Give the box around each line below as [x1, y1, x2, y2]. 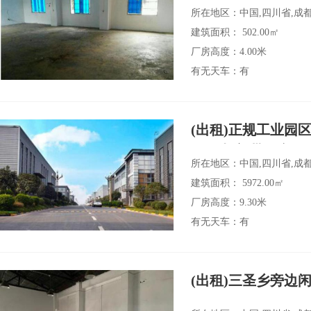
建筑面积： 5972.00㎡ [191, 178, 284, 188]
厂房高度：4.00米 [191, 47, 267, 57]
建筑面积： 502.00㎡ [191, 27, 279, 37]
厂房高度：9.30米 [191, 197, 267, 208]
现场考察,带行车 [191, 143, 292, 158]
